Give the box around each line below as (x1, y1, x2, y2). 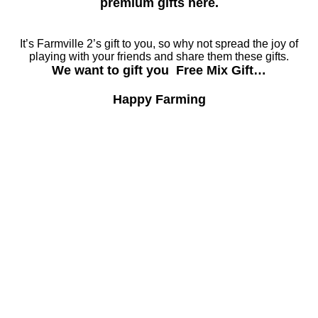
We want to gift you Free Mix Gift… (52, 63, 266, 77)
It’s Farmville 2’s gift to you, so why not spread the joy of (20, 38, 298, 50)
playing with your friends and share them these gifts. (29, 50, 289, 62)
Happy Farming (112, 92, 206, 106)
